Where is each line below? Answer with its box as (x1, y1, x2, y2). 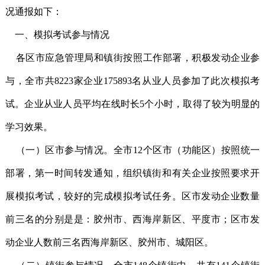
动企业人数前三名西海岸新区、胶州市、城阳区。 (5, 237, 214, 247)
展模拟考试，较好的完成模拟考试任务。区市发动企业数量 (5, 191, 260, 201)
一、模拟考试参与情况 (5, 30, 109, 40)
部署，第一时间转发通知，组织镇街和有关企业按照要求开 (5, 168, 260, 178)
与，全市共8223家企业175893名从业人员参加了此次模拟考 (5, 76, 260, 86)
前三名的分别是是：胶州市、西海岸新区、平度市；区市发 (5, 214, 260, 224)
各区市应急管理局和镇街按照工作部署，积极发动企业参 (5, 53, 260, 63)
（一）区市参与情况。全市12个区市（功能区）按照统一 (5, 145, 260, 155)
